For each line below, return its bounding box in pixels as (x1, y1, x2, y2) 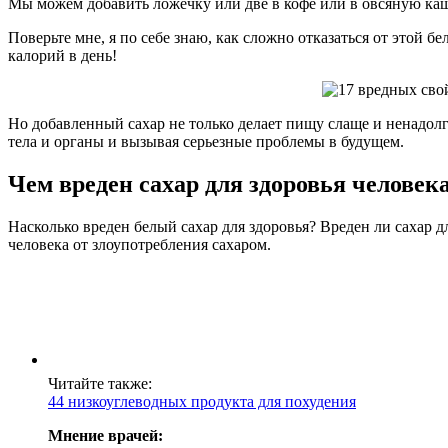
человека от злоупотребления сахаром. (8, 235, 271, 253)
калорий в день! (8, 46, 117, 64)
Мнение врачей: (48, 426, 163, 444)
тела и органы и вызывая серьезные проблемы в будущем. (8, 132, 404, 150)
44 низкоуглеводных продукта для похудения (48, 392, 356, 410)
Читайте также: (48, 374, 152, 392)
